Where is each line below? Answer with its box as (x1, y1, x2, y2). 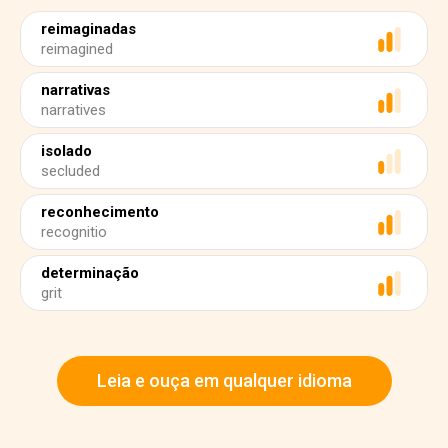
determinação (41, 264, 139, 282)
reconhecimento (41, 203, 159, 221)
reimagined (41, 40, 113, 58)
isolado (41, 142, 92, 160)
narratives (41, 101, 106, 119)
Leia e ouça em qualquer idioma (96, 370, 352, 391)
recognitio (41, 223, 107, 241)
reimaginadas (41, 20, 136, 38)
